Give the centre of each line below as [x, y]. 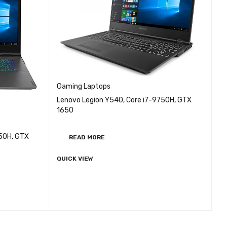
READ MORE [87, 137]
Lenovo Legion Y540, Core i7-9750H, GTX [124, 100]
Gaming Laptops [84, 86]
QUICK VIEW [75, 158]
